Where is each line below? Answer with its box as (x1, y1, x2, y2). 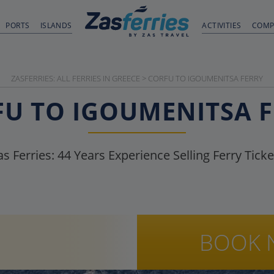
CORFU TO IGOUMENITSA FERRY (148, 73, 263, 84)
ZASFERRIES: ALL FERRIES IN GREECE (11, 73, 140, 84)
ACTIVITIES (202, 20, 242, 31)
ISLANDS (40, 20, 72, 31)
